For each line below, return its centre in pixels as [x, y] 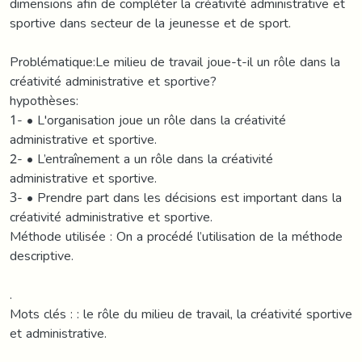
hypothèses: [44, 100]
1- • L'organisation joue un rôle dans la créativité [148, 120]
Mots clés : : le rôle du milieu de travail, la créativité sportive [181, 314]
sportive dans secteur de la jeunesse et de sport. [150, 23]
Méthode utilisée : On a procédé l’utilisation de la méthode [176, 236]
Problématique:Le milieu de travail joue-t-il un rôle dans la [175, 61]
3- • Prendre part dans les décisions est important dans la [176, 197]
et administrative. [58, 333]
